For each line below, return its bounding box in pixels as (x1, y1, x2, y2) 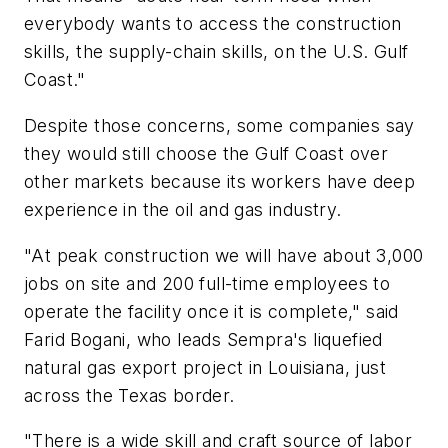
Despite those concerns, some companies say (24, 114, 415, 136)
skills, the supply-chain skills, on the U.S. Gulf (24, 41, 409, 63)
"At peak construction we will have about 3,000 (24, 244, 424, 266)
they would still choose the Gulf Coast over (24, 142, 389, 164)
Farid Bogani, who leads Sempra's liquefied (24, 328, 383, 350)
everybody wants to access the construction (24, 13, 402, 35)
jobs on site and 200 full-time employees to (24, 272, 391, 294)
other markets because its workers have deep (24, 170, 416, 192)
